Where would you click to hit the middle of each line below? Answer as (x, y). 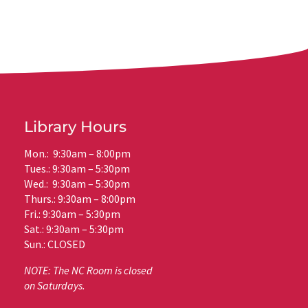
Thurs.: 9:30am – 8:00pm (80, 198)
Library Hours (76, 126)
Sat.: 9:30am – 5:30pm (74, 229)
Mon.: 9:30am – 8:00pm (78, 153)
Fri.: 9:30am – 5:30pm (73, 213)
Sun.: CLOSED (55, 244)
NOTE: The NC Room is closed (89, 270)
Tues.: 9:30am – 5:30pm (77, 168)
